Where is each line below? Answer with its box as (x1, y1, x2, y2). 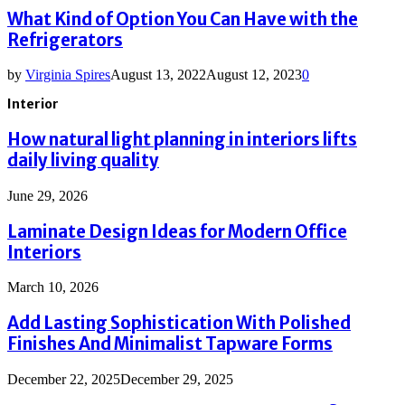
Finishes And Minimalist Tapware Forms (7, 334, 333, 355)
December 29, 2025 (120, 371, 233, 387)
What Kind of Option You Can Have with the (7, 8, 358, 30)
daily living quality (7, 150, 159, 172)
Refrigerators (7, 29, 123, 51)
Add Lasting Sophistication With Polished (7, 313, 351, 334)
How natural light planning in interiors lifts (7, 129, 357, 151)
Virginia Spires (25, 67, 110, 83)
